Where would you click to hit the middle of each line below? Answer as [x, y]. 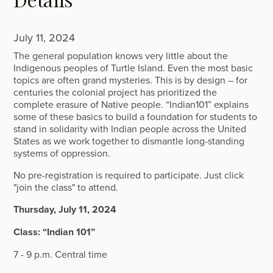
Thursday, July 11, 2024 [65, 209]
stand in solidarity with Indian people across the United [130, 129]
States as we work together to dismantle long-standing [129, 141]
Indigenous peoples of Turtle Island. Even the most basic [133, 68]
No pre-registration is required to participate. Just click [129, 175]
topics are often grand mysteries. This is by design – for [131, 80]
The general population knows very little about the [121, 55]
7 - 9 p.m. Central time [61, 254]
